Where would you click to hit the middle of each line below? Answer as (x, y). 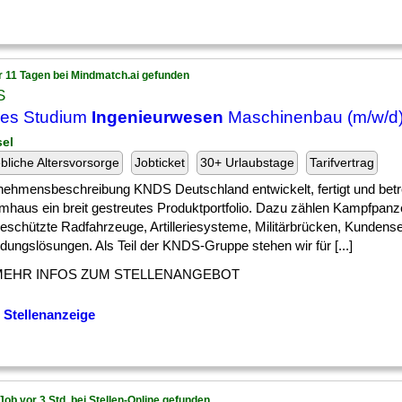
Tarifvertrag (342, 162)
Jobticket (160, 162)
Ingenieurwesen (157, 117)
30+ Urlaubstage (247, 162)
